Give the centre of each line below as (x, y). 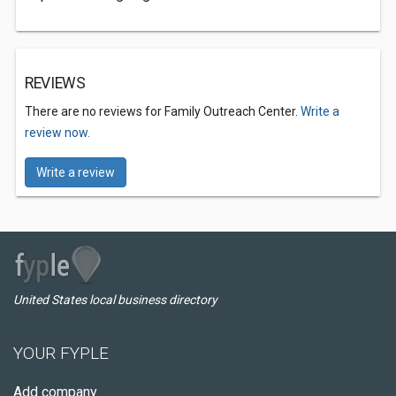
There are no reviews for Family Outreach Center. (163, 111)
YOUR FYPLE (61, 353)
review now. (57, 133)
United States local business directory (115, 300)
